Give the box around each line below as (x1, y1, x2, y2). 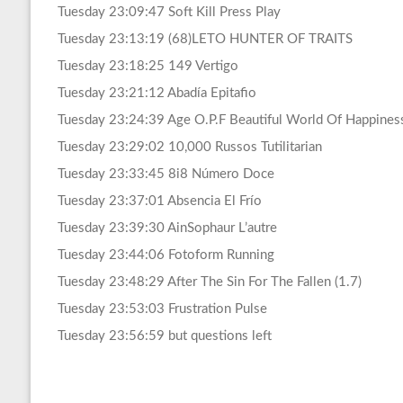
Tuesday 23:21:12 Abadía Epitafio (57, 86, 256, 101)
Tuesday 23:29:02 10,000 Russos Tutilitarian (57, 140, 322, 155)
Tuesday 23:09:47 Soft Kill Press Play (57, 5, 281, 20)
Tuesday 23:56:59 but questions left (57, 329, 272, 344)
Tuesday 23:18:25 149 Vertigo (57, 59, 238, 74)
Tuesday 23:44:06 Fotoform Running (57, 248, 274, 263)
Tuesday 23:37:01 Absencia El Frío (57, 194, 262, 209)
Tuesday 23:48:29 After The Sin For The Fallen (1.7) (57, 275, 362, 290)
